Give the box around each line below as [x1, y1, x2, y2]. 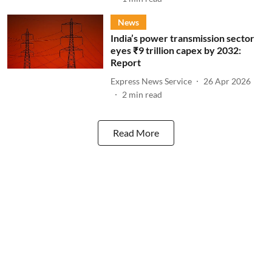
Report [110, 56, 141, 68]
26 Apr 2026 [203, 75, 251, 86]
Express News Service [110, 75, 192, 86]
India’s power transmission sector [110, 32, 254, 44]
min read [128, 89, 162, 100]
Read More [113, 127, 159, 138]
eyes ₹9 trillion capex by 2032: [110, 44, 241, 56]
